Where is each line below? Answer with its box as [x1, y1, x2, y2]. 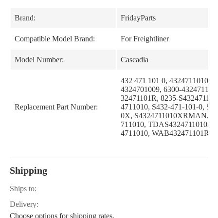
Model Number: [15, 55, 64, 64]
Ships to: [10, 184, 36, 193]
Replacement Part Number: [15, 103, 98, 111]
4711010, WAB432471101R [121, 129, 209, 137]
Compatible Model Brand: [15, 35, 95, 43]
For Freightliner [121, 35, 169, 43]
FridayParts [121, 14, 156, 22]
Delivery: [10, 200, 38, 208]
